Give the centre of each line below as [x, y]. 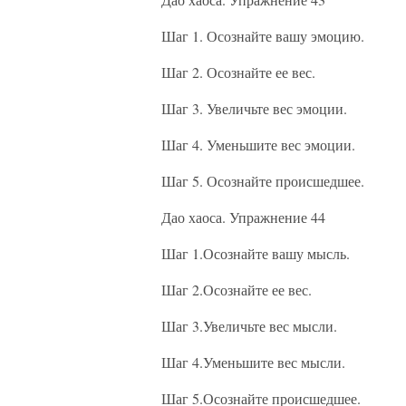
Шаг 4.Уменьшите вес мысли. [253, 362]
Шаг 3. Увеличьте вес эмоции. [254, 108]
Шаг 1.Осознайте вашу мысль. [256, 253]
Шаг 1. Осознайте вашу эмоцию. [263, 36]
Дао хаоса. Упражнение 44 [243, 217]
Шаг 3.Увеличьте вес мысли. [249, 326]
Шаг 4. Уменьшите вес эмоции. [258, 145]
